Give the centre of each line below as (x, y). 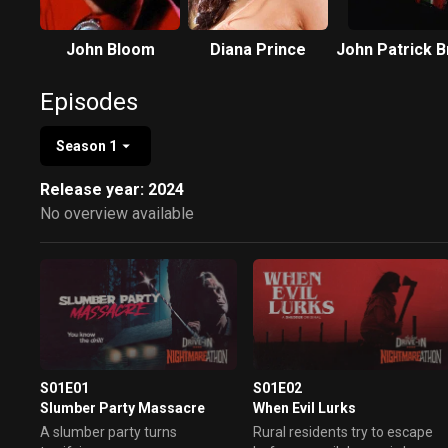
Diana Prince (258, 49)
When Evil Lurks (305, 407)
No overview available (117, 213)
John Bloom (110, 49)
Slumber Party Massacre (122, 407)
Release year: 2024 (112, 189)
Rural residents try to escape (343, 431)
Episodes (89, 102)
